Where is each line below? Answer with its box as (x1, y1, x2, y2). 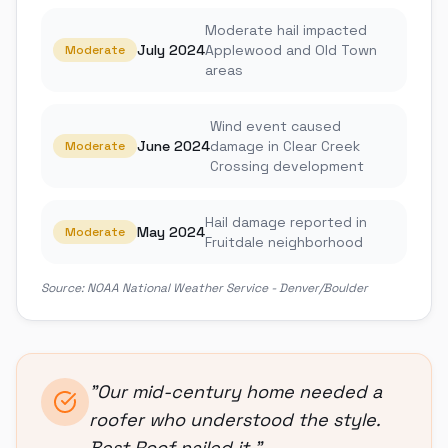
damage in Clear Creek (210, 137, 360, 155)
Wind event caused (210, 117, 341, 135)
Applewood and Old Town (205, 41, 377, 59)
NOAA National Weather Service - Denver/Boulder (87, 280, 368, 296)
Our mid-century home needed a (97, 380, 382, 403)
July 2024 (137, 41, 205, 59)
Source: (41, 280, 87, 296)
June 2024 (137, 137, 210, 155)
